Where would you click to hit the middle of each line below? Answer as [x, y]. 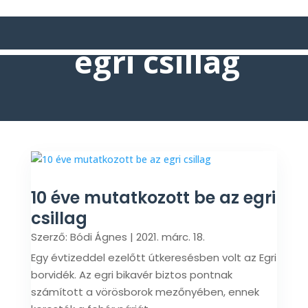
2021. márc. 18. [170, 237]
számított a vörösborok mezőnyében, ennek [145, 292]
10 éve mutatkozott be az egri [153, 198]
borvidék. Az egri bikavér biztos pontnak [131, 275]
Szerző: [50, 237]
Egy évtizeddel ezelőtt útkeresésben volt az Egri [153, 257]
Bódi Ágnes [98, 237]
